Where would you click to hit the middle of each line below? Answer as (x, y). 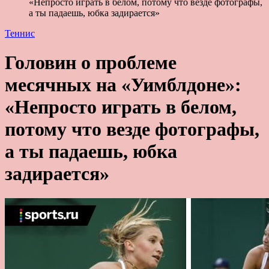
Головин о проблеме (91, 63)
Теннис (20, 33)
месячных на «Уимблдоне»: (123, 85)
